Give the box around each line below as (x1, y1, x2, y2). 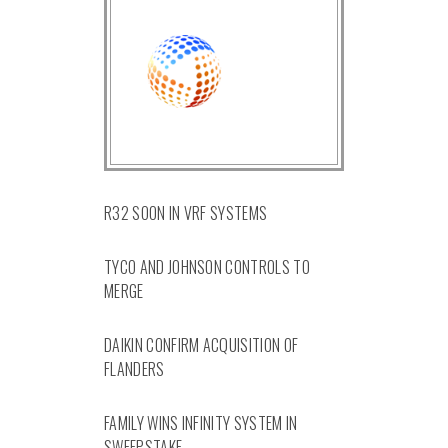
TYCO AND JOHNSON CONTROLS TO (104, 254, 310, 279)
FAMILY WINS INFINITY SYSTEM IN (104, 410, 298, 435)
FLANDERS (104, 356, 165, 381)
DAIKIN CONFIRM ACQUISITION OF (104, 332, 299, 357)
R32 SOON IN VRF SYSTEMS (104, 200, 268, 225)
